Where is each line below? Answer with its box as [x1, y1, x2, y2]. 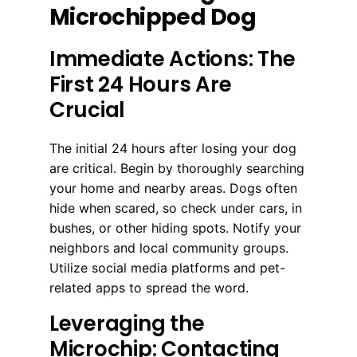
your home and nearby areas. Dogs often [49, 179, 297, 196]
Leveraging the [49, 308, 205, 338]
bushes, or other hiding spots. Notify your [49, 219, 301, 236]
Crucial [49, 95, 126, 124]
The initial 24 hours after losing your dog [49, 139, 296, 156]
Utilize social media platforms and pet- [49, 259, 285, 276]
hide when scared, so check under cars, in [49, 199, 302, 216]
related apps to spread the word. [49, 279, 249, 296]
